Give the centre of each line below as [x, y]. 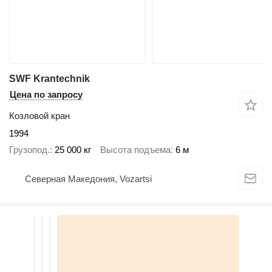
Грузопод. [29, 149]
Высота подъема [135, 149]
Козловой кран [39, 116]
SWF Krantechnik [49, 79]
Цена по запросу [46, 95]
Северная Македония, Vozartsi [88, 178]
